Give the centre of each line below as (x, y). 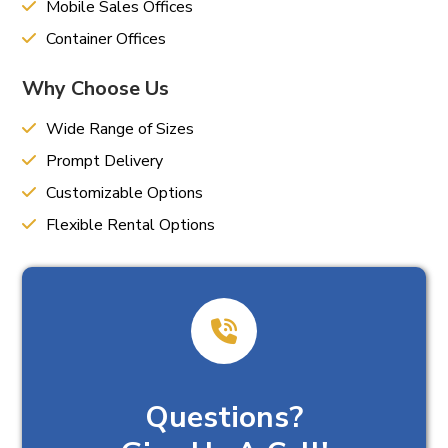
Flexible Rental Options (129, 224)
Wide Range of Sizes (118, 128)
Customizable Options (123, 192)
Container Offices (104, 38)
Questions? (224, 417)
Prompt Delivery (103, 160)
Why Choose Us (96, 88)
